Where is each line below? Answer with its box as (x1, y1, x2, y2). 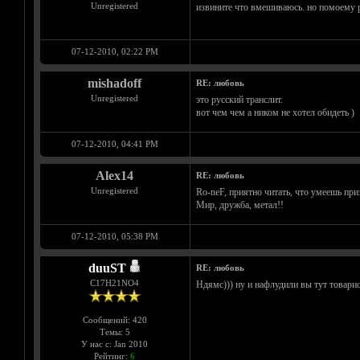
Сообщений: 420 (82, 315, 147, 325)
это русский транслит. (195, 94, 283, 106)
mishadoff (88, 76, 141, 91)
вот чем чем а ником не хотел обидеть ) (195, 107, 354, 119)
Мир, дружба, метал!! (195, 199, 284, 211)
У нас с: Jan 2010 (81, 339, 148, 350)
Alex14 (96, 169, 133, 183)
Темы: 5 (99, 327, 130, 337)
